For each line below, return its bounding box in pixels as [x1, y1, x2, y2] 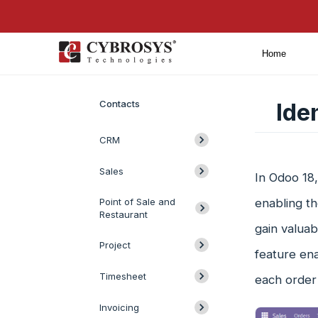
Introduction [99, 62, 153, 74]
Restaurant [99, 209, 148, 220]
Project [99, 239, 131, 251]
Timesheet [99, 270, 146, 282]
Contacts [99, 98, 140, 109]
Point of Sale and [99, 196, 175, 207]
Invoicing [99, 302, 139, 313]
